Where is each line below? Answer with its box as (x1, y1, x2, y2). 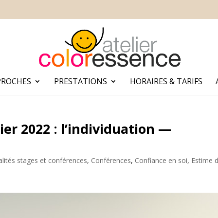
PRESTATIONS (54, 75, 107, 87)
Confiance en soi (135, 156, 188, 165)
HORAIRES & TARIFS (129, 75, 202, 87)
